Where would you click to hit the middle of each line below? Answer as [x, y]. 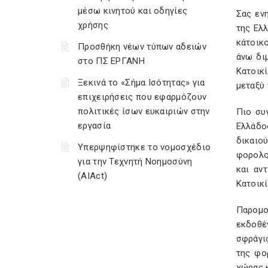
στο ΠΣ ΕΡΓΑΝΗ [111, 61]
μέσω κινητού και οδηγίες [133, 11]
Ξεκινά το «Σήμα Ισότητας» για [141, 83]
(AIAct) [93, 176]
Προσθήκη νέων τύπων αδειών [142, 47]
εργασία [95, 126]
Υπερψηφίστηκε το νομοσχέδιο [144, 147]
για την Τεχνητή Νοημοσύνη [135, 162]
